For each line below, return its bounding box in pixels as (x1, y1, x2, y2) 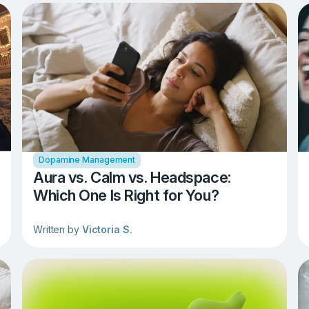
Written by (33, 223, 82, 236)
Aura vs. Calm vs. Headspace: (33, 168, 231, 187)
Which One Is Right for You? (33, 186, 219, 205)
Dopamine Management (39, 154, 136, 166)
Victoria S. (81, 223, 132, 236)
